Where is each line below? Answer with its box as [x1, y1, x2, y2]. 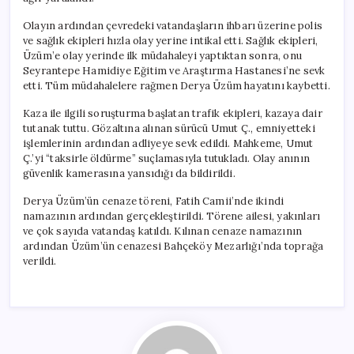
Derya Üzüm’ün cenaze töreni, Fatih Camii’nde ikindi [23, 194, 284, 208]
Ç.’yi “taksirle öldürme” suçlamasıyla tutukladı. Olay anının [23, 151, 311, 165]
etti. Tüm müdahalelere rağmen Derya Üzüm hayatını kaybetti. [23, 78, 330, 92]
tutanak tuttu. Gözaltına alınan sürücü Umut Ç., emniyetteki [23, 121, 315, 135]
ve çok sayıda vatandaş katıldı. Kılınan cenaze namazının [23, 224, 303, 238]
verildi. [23, 254, 57, 268]
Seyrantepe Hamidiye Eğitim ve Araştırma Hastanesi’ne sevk [23, 63, 326, 77]
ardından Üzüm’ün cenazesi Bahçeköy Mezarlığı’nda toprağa [23, 239, 324, 253]
